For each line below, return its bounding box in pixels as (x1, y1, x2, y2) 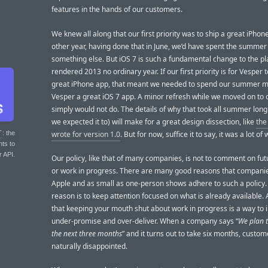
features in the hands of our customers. (51, 4, 182, 15)
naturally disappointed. (51, 240, 127, 251)
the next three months (51, 228, 122, 239)
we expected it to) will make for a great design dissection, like (51, 116, 256, 127)
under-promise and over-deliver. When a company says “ (51, 215, 238, 226)
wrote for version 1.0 (51, 129, 120, 139)
